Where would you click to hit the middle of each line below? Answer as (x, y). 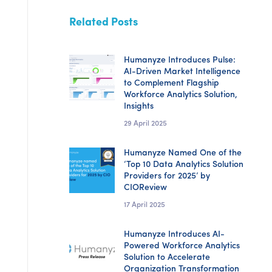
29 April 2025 (146, 124)
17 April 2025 (145, 205)
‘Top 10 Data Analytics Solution (184, 165)
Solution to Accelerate (167, 258)
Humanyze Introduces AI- (175, 235)
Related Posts (104, 23)
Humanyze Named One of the (183, 153)
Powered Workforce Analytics (182, 246)
